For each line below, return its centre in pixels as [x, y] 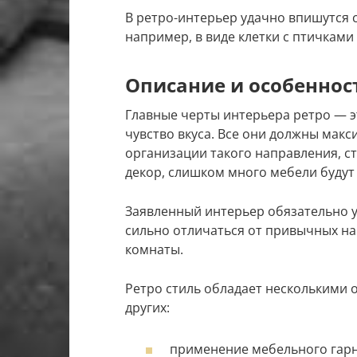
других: [147, 308]
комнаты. [154, 250]
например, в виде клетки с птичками [239, 37]
